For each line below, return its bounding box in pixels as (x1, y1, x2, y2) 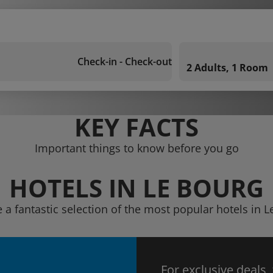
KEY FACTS (74, 110, 199, 144)
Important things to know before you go (34, 141, 239, 155)
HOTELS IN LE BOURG (9, 171, 264, 205)
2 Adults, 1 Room (186, 61, 268, 74)
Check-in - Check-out (77, 55, 172, 68)
